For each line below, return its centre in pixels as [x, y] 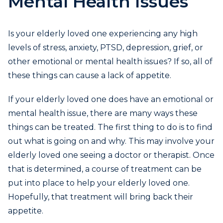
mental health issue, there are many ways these [103, 113]
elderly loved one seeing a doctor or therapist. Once [111, 155]
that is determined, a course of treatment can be [105, 169]
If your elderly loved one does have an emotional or [111, 100]
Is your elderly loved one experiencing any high [103, 34]
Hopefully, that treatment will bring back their [101, 197]
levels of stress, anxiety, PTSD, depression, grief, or [106, 48]
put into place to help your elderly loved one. [99, 183]
